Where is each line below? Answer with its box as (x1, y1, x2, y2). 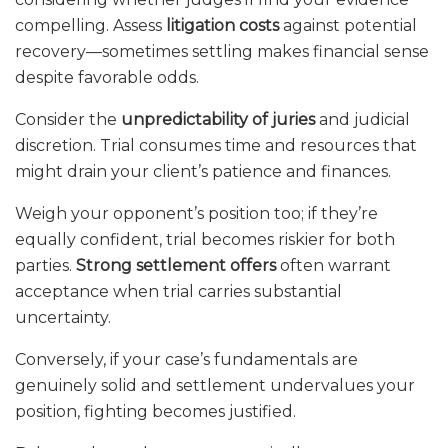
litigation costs (166, 16, 279, 36)
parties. (15, 256, 76, 276)
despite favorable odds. (15, 68, 199, 88)
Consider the (15, 110, 121, 130)
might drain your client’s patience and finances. (15, 162, 391, 182)
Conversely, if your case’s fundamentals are (15, 350, 358, 370)
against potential (279, 16, 417, 36)
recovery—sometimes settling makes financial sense (15, 42, 429, 62)
